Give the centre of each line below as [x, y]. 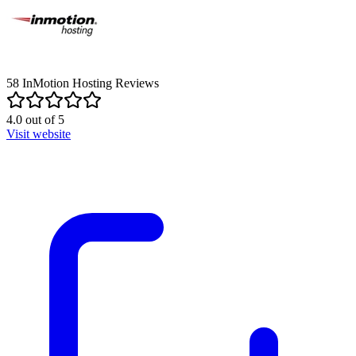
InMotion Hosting [67, 83]
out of [40, 119]
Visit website [39, 133]
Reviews [135, 83]
